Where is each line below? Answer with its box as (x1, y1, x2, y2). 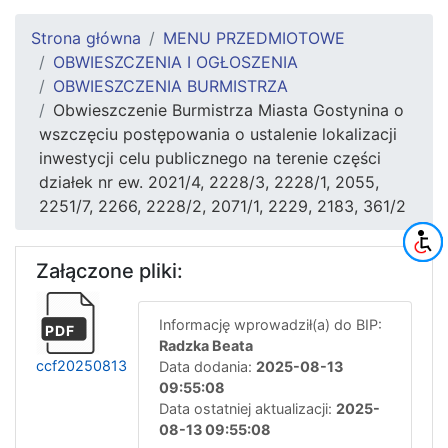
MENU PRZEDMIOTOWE (163, 27, 345, 48)
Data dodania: (158, 357, 256, 375)
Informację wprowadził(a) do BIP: (158, 315, 382, 333)
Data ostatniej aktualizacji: (158, 399, 336, 417)
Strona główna (31, 27, 141, 48)
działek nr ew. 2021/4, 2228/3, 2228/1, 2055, (39, 171, 379, 192)
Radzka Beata (158, 336, 253, 354)
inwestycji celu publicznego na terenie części (39, 147, 381, 168)
